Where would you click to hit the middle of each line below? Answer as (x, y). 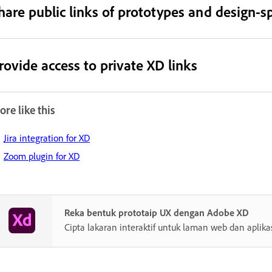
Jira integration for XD (47, 138)
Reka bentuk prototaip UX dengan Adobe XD (157, 212)
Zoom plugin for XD (42, 156)
